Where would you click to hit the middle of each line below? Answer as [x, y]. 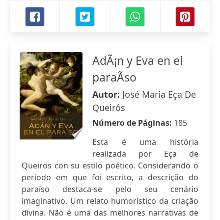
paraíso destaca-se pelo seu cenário [110, 189]
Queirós [109, 108]
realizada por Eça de [145, 154]
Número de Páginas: [133, 123]
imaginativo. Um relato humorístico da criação [110, 201]
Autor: [107, 94]
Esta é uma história [145, 142]
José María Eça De [159, 94]
